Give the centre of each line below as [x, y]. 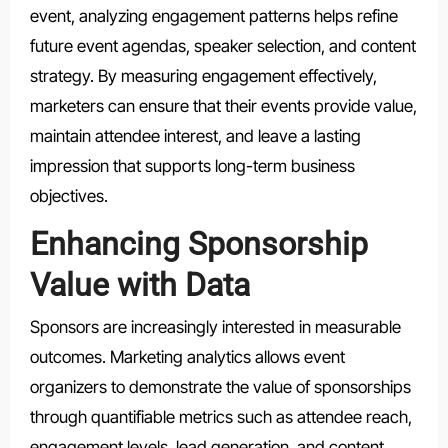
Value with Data [139, 284]
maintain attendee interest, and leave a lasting [195, 135]
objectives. [68, 195]
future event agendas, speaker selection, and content [222, 45]
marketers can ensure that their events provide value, [223, 105]
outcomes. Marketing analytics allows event [187, 357]
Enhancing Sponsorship [198, 243]
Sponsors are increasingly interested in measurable [215, 327]
